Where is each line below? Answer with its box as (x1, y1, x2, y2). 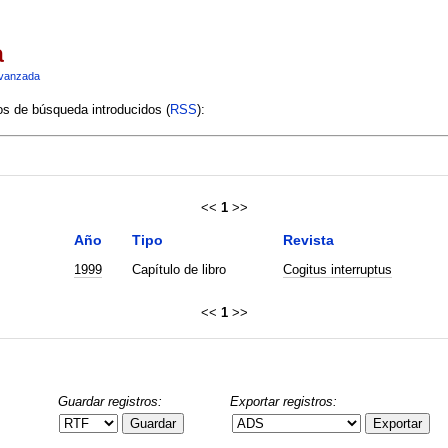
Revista (282, 231, 334, 248)
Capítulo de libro (131, 261, 226, 277)
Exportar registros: (230, 393, 338, 409)
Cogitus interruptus (282, 261, 392, 277)
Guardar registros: (57, 393, 162, 409)
